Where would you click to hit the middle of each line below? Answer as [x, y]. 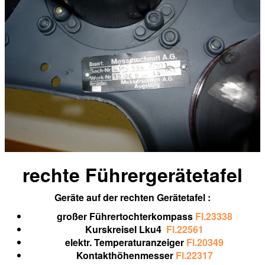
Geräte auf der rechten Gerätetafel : [132, 198]
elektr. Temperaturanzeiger [126, 243]
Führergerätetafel [164, 175]
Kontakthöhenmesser [126, 256]
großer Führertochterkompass [125, 216]
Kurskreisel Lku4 [126, 230]
